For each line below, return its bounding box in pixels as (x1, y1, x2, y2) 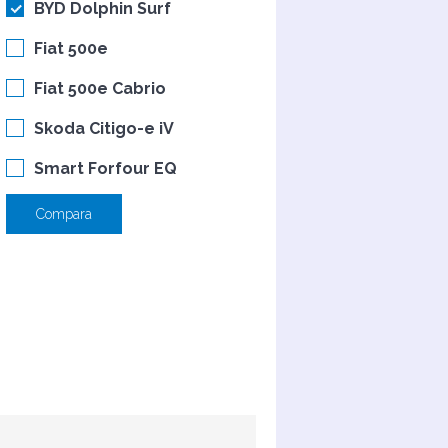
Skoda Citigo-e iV (34, 119, 174, 138)
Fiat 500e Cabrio (34, 79, 166, 98)
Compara (36, 206, 92, 222)
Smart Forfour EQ (34, 159, 177, 178)
